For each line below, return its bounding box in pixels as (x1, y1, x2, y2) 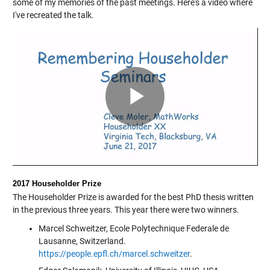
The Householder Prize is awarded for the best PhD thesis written (12, 192, 254, 202)
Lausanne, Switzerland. (38, 236, 126, 246)
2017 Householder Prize (12, 179, 101, 189)
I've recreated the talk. (12, 10, 94, 20)
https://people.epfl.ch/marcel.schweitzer (38, 249, 190, 259)
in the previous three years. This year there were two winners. (12, 205, 239, 215)
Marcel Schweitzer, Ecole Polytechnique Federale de (38, 224, 229, 234)
